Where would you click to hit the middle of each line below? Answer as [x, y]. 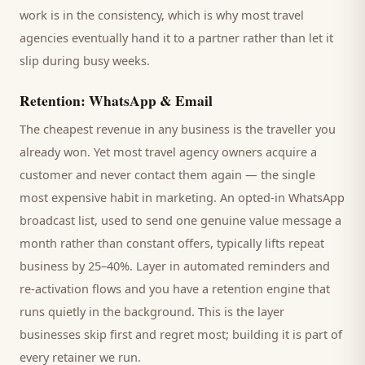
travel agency [182, 152]
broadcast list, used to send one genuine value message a [180, 220]
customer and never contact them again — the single [167, 174]
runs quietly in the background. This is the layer [152, 311]
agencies [44, 37]
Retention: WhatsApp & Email [116, 100]
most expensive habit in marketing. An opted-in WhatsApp [182, 197]
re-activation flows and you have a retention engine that [175, 288]
